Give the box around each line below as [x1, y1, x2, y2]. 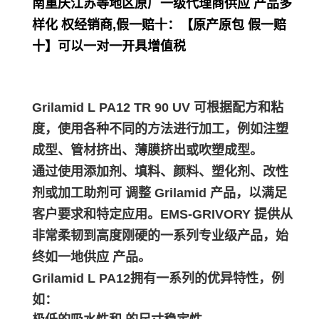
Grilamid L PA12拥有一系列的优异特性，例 [32, 271, 284, 286]
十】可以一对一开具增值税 [32, 39, 186, 54]
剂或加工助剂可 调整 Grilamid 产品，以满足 [32, 186, 287, 201]
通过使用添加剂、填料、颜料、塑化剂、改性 [32, 164, 288, 179]
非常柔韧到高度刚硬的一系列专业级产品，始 [32, 229, 288, 244]
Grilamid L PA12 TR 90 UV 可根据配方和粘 [32, 100, 283, 115]
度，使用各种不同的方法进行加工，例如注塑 [32, 122, 288, 137]
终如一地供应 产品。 [32, 250, 151, 265]
